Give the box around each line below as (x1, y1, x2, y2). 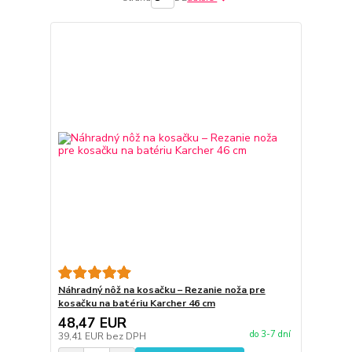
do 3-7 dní (249, 328, 291, 341)
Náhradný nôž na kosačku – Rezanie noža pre (57, 284, 266, 297)
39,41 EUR (57, 330, 106, 343)
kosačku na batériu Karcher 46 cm (57, 297, 215, 310)
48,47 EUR (57, 313, 126, 333)
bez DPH (105, 330, 146, 343)
